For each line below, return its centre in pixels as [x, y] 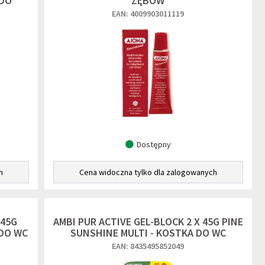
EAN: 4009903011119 [148, 14]
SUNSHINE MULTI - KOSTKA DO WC [148, 233]
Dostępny [153, 144]
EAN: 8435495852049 [148, 246]
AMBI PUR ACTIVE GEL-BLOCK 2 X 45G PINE [148, 222]
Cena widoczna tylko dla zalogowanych [148, 172]
